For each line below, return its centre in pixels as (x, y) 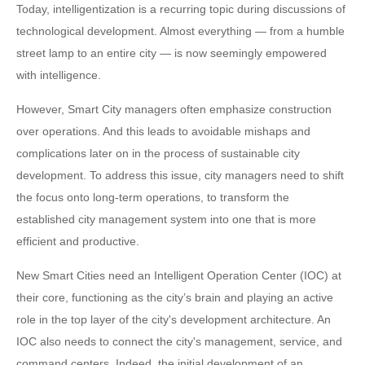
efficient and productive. (78, 241)
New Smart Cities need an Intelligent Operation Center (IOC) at (179, 275)
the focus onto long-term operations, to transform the (153, 197)
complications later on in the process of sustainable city (158, 153)
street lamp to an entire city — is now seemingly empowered (172, 53)
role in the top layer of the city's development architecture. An (174, 319)
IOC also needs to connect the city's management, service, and (179, 341)
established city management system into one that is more (166, 219)
